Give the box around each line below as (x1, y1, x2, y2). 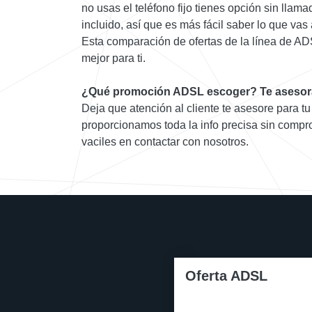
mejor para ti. (81, 52, 146, 65)
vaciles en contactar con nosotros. (81, 136, 249, 148)
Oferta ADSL (185, 268, 267, 284)
